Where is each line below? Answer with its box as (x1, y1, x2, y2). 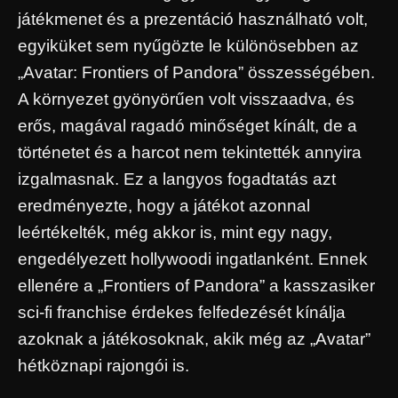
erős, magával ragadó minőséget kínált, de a (18, 115, 357, 135)
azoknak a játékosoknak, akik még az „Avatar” (18, 329, 370, 348)
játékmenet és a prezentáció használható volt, (18, 9, 368, 28)
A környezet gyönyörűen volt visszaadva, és (18, 89, 354, 108)
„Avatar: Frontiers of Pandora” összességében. (18, 62, 375, 82)
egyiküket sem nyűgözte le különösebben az (18, 36, 359, 55)
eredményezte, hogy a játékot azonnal (18, 195, 310, 215)
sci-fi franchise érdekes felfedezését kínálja (18, 302, 346, 322)
